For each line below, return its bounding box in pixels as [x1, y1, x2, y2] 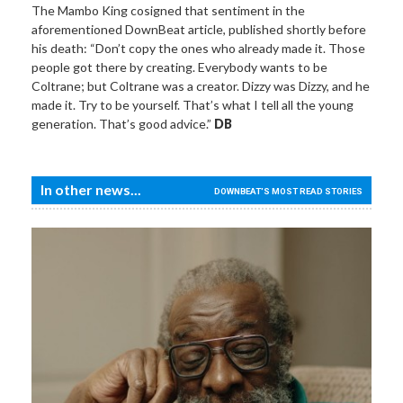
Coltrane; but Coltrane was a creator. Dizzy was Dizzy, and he [31, 77, 370, 94]
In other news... [40, 181, 141, 199]
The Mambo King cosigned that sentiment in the [31, 2, 305, 18]
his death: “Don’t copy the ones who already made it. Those [31, 40, 365, 56]
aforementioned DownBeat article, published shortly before [31, 21, 366, 37]
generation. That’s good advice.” [31, 115, 214, 131]
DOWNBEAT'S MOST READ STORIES [214, 186, 363, 197]
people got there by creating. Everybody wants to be [31, 58, 327, 75]
